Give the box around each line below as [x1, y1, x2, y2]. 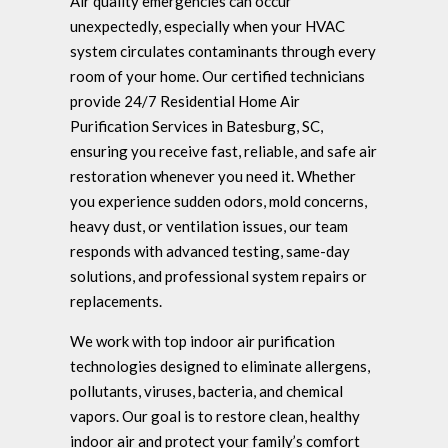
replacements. [70, 292, 162, 311]
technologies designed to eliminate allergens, [70, 357, 370, 376]
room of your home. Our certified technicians [70, 67, 365, 86]
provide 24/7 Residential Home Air [70, 92, 300, 111]
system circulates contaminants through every [70, 42, 376, 61]
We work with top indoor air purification [70, 332, 335, 351]
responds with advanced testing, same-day [70, 242, 350, 261]
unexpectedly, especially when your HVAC [70, 17, 345, 36]
